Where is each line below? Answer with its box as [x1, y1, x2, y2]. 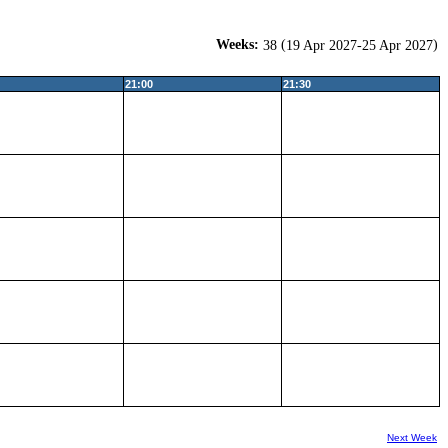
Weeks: [216, 36, 263, 52]
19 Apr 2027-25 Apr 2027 [286, 37, 433, 54]
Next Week [387, 432, 437, 443]
